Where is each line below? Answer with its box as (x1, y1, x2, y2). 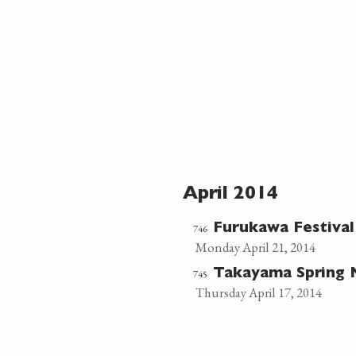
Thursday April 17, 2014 (195, 284, 322, 301)
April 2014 (183, 186, 278, 204)
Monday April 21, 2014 (195, 238, 315, 256)
